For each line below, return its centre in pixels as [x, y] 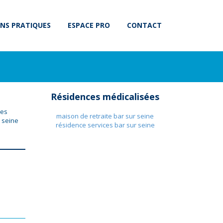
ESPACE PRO [89, 25]
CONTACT [144, 25]
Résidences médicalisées [105, 97]
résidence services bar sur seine [105, 125]
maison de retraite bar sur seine [105, 116]
